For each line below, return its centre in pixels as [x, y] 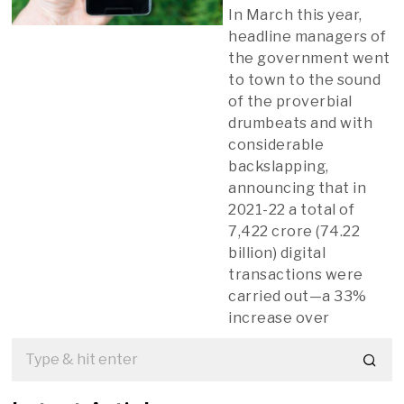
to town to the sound [305, 79]
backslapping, [279, 166]
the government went [309, 58]
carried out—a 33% [298, 296]
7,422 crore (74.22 [294, 231]
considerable [276, 144]
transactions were [296, 274]
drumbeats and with [301, 123]
